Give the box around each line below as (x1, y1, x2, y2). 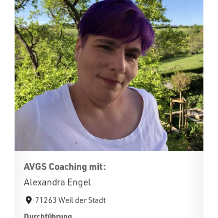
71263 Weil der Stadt (35, 195, 106, 205)
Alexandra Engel (24, 176, 91, 188)
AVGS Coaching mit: (24, 160, 106, 172)
